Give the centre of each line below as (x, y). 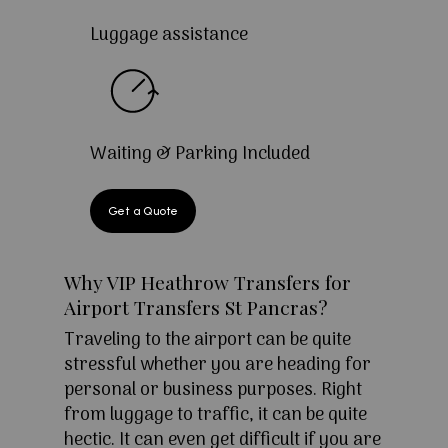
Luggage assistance (168, 36)
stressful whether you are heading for (217, 366)
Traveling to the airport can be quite (207, 341)
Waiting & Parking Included (199, 155)
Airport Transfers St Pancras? (196, 307)
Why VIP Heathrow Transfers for (207, 282)
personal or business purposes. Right (213, 391)
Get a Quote (142, 211)
